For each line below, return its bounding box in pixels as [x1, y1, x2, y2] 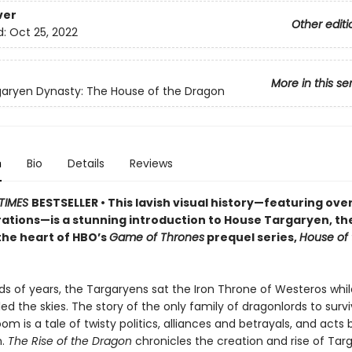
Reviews [129, 156, 173, 171]
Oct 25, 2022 [9, 24, 78, 41]
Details [67, 156, 104, 171]
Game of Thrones [108, 229, 204, 245]
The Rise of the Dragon [7, 333, 132, 349]
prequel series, [203, 229, 299, 245]
